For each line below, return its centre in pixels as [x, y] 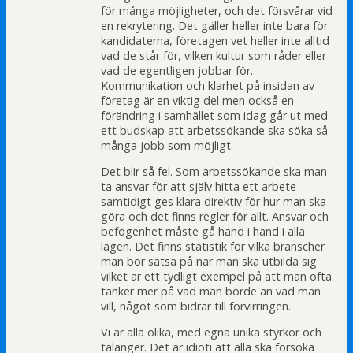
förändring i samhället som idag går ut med [214, 115]
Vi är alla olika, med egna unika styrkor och [211, 333]
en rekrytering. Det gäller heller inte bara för [214, 25]
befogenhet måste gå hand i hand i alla [203, 231]
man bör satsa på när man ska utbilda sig [209, 261]
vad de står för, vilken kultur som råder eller [214, 55]
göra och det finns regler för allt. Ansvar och [215, 216]
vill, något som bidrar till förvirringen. [196, 306]
